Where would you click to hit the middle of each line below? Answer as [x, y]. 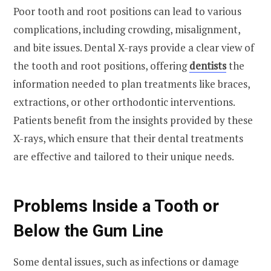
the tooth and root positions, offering [101, 66]
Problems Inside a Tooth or [116, 206]
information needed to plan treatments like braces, [132, 84]
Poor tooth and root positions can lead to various [127, 11]
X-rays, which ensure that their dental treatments [128, 139]
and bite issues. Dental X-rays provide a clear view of [134, 48]
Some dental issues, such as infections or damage [126, 262]
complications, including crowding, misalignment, [127, 30]
